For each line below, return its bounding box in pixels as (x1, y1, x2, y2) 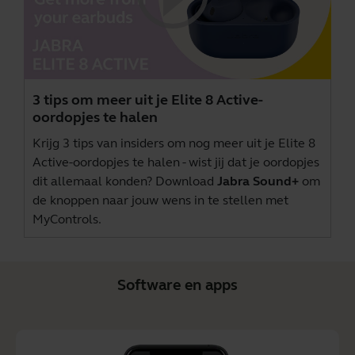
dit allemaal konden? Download (32, 173, 217, 189)
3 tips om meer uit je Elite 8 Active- (32, 90, 263, 109)
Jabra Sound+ (217, 173, 299, 189)
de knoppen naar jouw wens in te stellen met (32, 192, 288, 208)
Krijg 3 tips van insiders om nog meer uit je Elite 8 (32, 135, 315, 151)
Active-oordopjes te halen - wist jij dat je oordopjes (32, 154, 319, 170)
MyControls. (32, 211, 101, 227)
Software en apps (117, 275, 238, 294)
